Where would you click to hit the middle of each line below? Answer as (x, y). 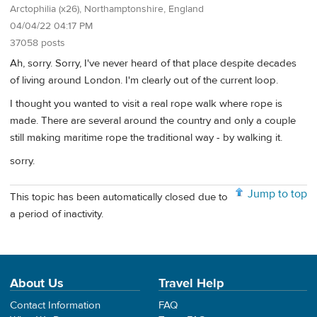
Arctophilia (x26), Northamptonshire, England (107, 9)
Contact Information (55, 305)
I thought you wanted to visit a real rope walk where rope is (146, 104)
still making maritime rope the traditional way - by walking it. (146, 138)
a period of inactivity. (57, 214)
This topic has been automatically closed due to (119, 197)
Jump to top (277, 194)
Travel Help (191, 283)
